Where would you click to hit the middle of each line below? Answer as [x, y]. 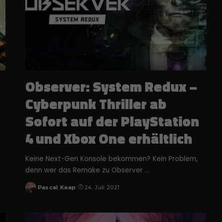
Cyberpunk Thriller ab [96, 104]
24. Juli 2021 [102, 188]
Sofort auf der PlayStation [112, 121]
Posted [36, 191]
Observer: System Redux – [111, 87]
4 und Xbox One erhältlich [109, 139]
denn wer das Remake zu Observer [85, 170]
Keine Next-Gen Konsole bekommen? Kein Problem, [111, 159]
